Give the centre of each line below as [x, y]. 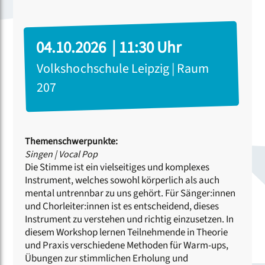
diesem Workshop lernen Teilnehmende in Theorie [127, 232]
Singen [39, 154]
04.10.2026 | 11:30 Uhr [109, 47]
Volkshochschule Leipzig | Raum [123, 68]
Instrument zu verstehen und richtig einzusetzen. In [130, 219]
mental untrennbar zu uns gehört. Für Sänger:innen [130, 193]
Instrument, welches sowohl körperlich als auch [122, 180]
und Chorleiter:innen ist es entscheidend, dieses [122, 206]
